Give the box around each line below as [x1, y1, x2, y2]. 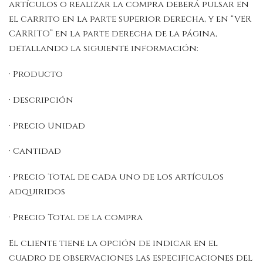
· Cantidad [9, 145, 61, 158]
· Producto [9, 68, 63, 80]
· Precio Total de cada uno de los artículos [9, 171, 224, 183]
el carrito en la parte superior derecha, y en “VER [9, 13, 251, 26]
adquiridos [9, 186, 65, 198]
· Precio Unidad [9, 119, 85, 132]
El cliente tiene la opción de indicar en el [9, 237, 218, 249]
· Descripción [9, 93, 73, 106]
